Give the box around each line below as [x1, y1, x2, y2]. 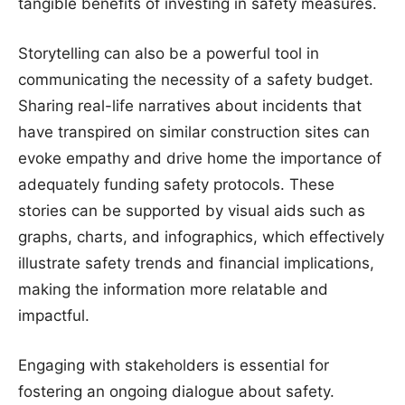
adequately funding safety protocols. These [18, 175, 334, 193]
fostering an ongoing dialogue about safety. [18, 382, 334, 400]
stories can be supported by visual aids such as [18, 202, 365, 220]
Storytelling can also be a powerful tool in [18, 44, 319, 62]
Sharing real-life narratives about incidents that [18, 97, 362, 115]
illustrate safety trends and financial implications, [18, 254, 374, 272]
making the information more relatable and [18, 280, 328, 298]
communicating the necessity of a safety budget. [18, 71, 373, 89]
